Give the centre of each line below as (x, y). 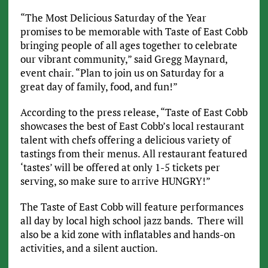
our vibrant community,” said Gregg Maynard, (124, 59)
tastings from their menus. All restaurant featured (133, 153)
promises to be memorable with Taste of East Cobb (134, 31)
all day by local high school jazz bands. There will (132, 220)
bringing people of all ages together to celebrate (129, 45)
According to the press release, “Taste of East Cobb (134, 112)
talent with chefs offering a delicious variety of (125, 139)
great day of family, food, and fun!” (99, 86)
